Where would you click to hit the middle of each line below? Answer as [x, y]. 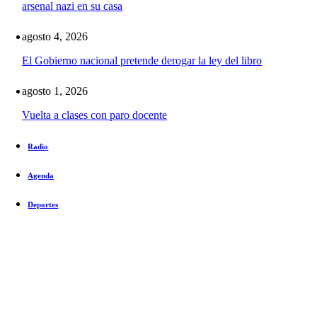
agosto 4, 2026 [55, 37]
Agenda [41, 176]
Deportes [43, 205]
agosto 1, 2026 [55, 91]
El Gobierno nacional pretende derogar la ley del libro [142, 61]
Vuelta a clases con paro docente [95, 115]
